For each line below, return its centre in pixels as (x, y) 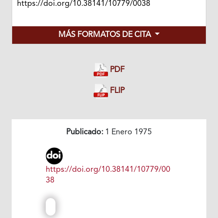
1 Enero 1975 (127, 133)
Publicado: (85, 133)
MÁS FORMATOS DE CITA (106, 35)
